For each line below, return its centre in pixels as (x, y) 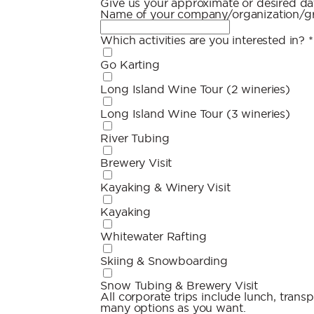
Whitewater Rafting (153, 236)
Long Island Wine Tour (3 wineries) (195, 114)
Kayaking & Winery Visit (165, 187)
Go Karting (130, 64)
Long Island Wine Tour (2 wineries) (195, 89)
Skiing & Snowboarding (164, 261)
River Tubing (135, 138)
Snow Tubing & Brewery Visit (179, 285)
